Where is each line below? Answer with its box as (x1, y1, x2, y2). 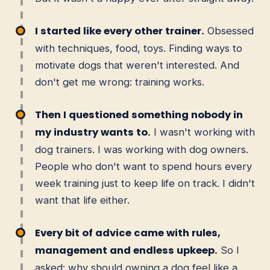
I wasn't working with (151, 125, 255, 138)
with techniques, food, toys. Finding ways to (35, 42, 242, 54)
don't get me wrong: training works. (35, 75, 204, 88)
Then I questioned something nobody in (35, 107, 243, 122)
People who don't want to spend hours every (35, 160, 252, 172)
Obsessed (204, 24, 254, 37)
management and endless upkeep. (35, 243, 218, 257)
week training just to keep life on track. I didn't (35, 177, 255, 189)
